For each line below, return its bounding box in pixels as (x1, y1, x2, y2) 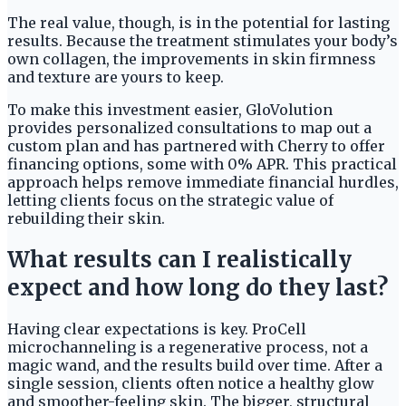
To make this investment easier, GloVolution (7, 101, 333, 120)
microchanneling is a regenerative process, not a (7, 337, 368, 356)
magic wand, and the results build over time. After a (7, 355, 382, 374)
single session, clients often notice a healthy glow (7, 373, 374, 392)
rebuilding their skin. (7, 209, 165, 228)
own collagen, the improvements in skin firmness (7, 50, 376, 69)
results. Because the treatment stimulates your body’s (7, 32, 398, 51)
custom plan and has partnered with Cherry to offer (7, 137, 385, 156)
